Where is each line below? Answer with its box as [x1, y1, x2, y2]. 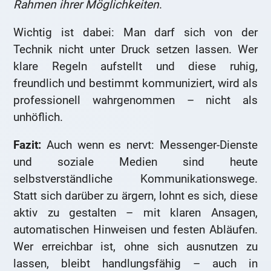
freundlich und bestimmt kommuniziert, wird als [13, 76, 258, 91]
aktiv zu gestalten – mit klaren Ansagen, [13, 205, 258, 220]
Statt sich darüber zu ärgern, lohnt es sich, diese [13, 188, 258, 203]
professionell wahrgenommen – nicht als [13, 93, 258, 108]
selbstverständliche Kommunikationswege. [13, 171, 258, 186]
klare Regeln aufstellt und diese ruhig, [13, 59, 258, 74]
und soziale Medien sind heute [13, 154, 258, 169]
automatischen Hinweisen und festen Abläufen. [13, 222, 258, 237]
